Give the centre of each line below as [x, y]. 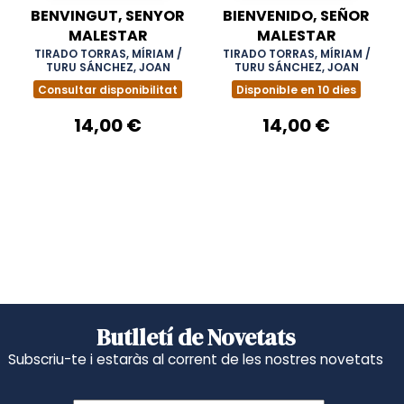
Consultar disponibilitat [108, 89]
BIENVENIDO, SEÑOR [296, 16]
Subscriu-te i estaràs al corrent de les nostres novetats [195, 359]
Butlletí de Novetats [195, 337]
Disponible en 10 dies [296, 89]
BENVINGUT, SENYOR [108, 16]
